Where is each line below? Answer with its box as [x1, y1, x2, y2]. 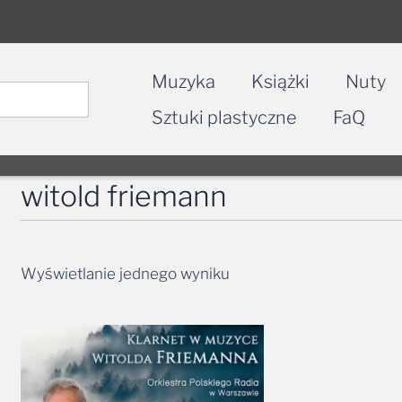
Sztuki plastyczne [152, 106, 297, 128]
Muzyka [152, 70, 215, 92]
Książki [251, 70, 310, 92]
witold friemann [21, 178, 228, 214]
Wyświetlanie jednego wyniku [21, 264, 231, 283]
